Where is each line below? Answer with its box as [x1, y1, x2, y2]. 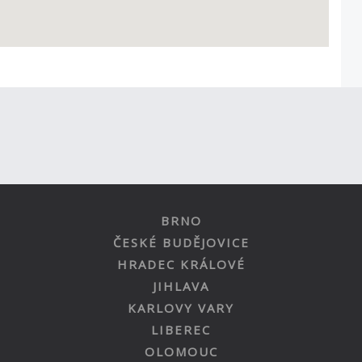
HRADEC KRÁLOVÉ [116, 256, 246, 272]
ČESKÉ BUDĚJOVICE [112, 234, 250, 250]
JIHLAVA [153, 278, 209, 294]
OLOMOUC [144, 343, 218, 360]
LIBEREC [151, 322, 211, 338]
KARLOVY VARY [128, 300, 234, 316]
